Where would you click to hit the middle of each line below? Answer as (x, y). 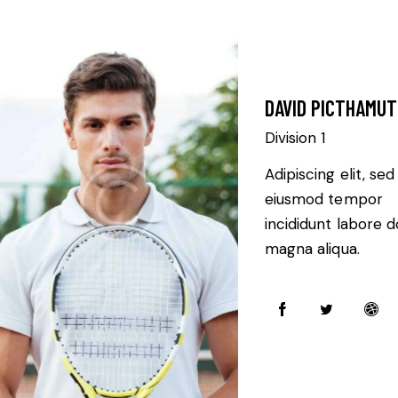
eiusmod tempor (323, 199)
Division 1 (295, 138)
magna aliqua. (312, 249)
